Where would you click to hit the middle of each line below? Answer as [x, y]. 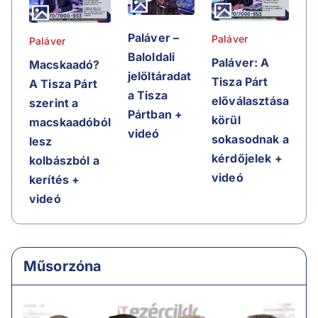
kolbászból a [64, 161]
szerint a [54, 103]
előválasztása [250, 101]
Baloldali [151, 56]
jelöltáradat [159, 76]
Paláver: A [241, 63]
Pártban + [155, 114]
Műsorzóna [63, 267]
